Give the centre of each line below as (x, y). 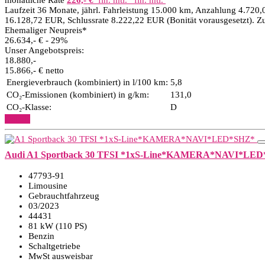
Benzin (41, 236)
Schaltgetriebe (54, 246)
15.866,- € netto (34, 70)
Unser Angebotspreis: (44, 50)
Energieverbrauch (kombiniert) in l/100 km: (87, 82)
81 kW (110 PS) (58, 226)
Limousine (48, 186)
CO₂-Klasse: (29, 107)
